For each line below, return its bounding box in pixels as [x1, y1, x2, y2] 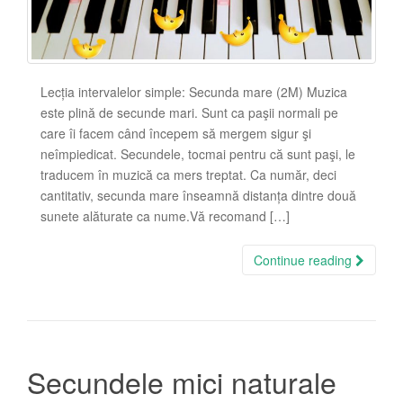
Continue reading [254, 250, 355, 269]
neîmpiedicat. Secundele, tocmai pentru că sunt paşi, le [40, 144, 355, 163]
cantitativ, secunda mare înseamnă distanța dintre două [40, 185, 356, 204]
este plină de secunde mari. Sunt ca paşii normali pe [40, 103, 338, 121]
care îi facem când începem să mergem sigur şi [40, 123, 311, 142]
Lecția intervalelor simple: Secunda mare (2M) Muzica [40, 82, 347, 101]
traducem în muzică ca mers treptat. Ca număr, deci [40, 165, 336, 184]
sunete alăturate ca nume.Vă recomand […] [40, 206, 290, 225]
